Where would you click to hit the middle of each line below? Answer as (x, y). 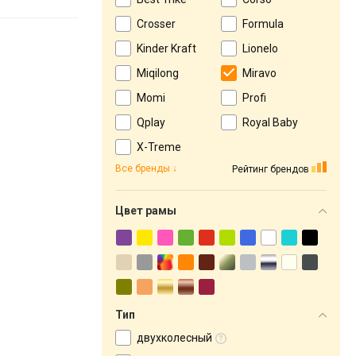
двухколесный (174, 338)
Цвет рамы (146, 211)
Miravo (259, 73)
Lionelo (260, 48)
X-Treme (159, 147)
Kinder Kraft (166, 48)
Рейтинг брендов (271, 169)
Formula (263, 24)
